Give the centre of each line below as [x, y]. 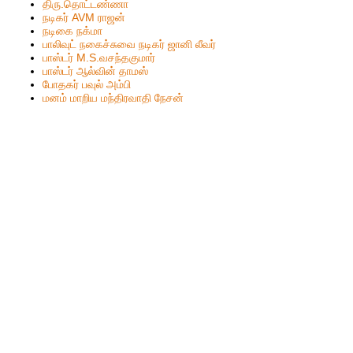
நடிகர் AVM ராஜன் [84, 17]
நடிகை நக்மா [73, 30]
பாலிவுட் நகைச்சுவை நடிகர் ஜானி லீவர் [130, 44]
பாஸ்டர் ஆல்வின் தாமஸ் [96, 71]
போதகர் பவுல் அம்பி [87, 84]
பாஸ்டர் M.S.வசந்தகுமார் [99, 57]
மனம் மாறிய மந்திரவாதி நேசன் [113, 97]
